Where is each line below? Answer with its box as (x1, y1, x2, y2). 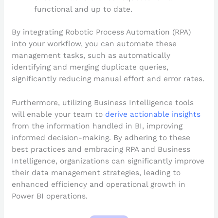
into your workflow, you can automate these (11, 39, 177, 49)
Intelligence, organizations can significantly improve (11, 157, 204, 166)
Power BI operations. (11, 192, 88, 201)
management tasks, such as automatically (11, 51, 170, 60)
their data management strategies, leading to (11, 168, 181, 178)
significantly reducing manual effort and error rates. (11, 74, 204, 84)
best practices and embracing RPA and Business (11, 145, 190, 154)
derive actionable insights (105, 110, 200, 119)
